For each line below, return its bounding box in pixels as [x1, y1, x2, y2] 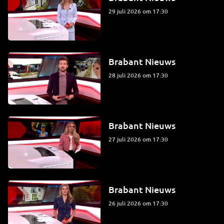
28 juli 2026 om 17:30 [111, 71, 168, 80]
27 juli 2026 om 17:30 [111, 134, 168, 143]
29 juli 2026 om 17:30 [111, 7, 168, 16]
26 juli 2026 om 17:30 [111, 198, 168, 207]
